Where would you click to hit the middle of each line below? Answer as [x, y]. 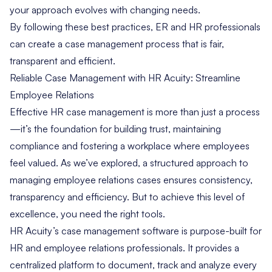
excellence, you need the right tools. [87, 214]
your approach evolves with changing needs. [105, 10]
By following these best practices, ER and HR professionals [135, 27]
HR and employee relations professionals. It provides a [124, 248]
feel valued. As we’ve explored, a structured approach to [129, 163]
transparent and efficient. [63, 61]
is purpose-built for [220, 231]
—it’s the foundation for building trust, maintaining [115, 129]
